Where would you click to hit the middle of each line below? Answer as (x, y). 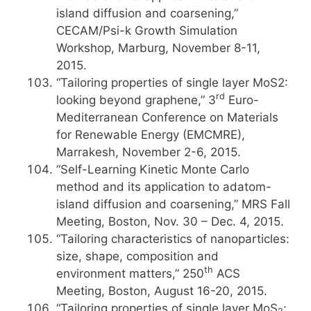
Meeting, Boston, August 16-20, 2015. (162, 291)
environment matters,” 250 (130, 274)
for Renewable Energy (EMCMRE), (151, 135)
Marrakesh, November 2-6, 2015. (149, 152)
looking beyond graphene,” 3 (136, 100)
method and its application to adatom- (164, 187)
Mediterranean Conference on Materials (167, 117)
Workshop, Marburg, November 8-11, (158, 48)
